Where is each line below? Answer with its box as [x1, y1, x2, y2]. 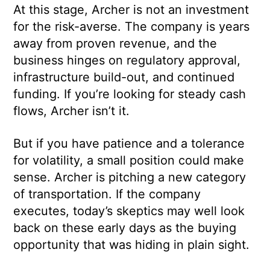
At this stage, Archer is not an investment [13, 2, 250, 17]
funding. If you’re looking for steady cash [13, 87, 246, 102]
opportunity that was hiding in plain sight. [13, 237, 250, 253]
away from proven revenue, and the [13, 36, 218, 51]
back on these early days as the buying [13, 221, 237, 236]
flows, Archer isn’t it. [13, 104, 130, 119]
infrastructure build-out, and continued [13, 70, 235, 85]
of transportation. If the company [13, 187, 201, 202]
